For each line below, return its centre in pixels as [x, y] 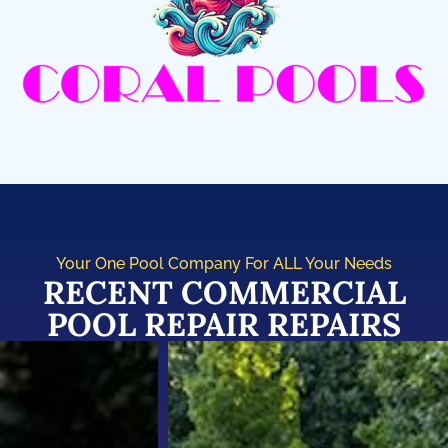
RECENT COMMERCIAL [224, 293]
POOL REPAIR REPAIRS [224, 325]
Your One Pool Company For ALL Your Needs [224, 264]
